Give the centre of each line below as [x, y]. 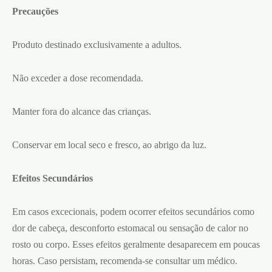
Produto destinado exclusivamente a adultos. [97, 44]
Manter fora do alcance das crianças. [82, 111]
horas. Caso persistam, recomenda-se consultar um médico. [125, 260]
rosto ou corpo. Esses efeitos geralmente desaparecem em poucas [136, 244]
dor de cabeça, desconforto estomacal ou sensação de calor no [130, 228]
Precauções [35, 11]
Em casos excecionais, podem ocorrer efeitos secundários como [133, 211]
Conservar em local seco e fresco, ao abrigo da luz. [109, 144]
